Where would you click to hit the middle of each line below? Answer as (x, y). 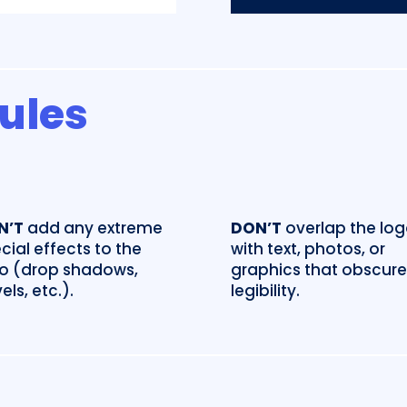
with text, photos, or (308, 248)
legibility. (265, 290)
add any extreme (93, 228)
